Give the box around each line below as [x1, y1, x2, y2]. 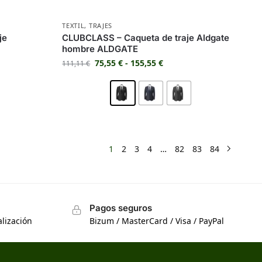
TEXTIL [62, 20, 85, 30]
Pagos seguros [89, 202, 153, 213]
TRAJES [88, 20, 113, 30]
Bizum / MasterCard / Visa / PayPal [89, 215, 225, 227]
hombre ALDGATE [62, 43, 139, 54]
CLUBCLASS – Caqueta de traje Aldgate [62, 32, 230, 43]
